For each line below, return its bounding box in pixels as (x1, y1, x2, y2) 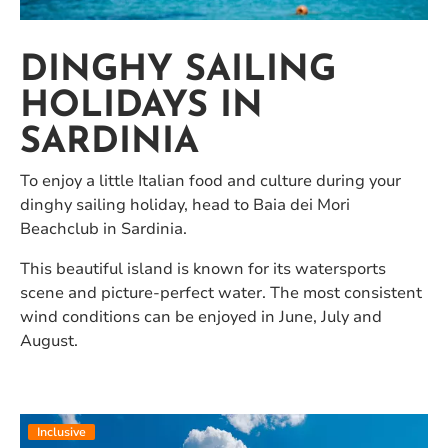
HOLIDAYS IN (20, 88, 263, 125)
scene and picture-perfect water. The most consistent (20, 281, 422, 304)
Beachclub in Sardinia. (20, 217, 191, 240)
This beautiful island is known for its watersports (20, 257, 386, 280)
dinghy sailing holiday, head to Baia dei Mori (20, 193, 350, 216)
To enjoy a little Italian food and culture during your (20, 169, 401, 192)
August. (20, 329, 78, 352)
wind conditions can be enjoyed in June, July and (20, 305, 382, 328)
